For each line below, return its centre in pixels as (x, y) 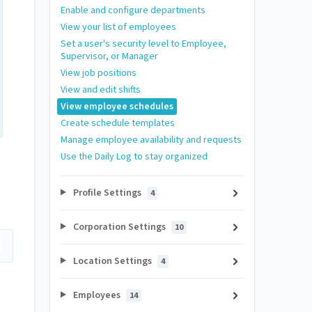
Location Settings (112, 261)
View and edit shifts (101, 89)
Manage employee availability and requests (151, 140)
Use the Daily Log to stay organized (134, 156)
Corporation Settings (119, 227)
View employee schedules (117, 106)
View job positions (99, 73)
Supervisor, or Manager (109, 56)
